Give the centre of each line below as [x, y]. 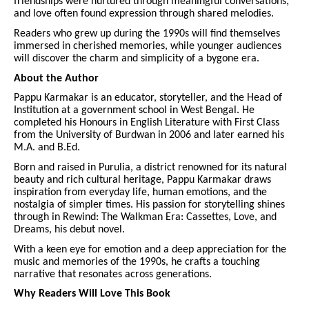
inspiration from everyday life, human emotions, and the [140, 193]
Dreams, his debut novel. [69, 230]
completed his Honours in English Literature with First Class [147, 123]
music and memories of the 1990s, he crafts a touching [137, 262]
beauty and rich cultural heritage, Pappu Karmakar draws [142, 180]
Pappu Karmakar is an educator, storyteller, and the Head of [148, 98]
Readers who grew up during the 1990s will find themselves [147, 34]
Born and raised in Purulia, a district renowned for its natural [150, 168]
